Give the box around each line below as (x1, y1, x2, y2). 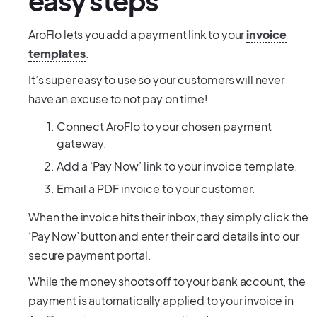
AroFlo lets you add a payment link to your (28, 27, 247, 42)
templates (28, 46, 86, 61)
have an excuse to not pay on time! (28, 91, 208, 106)
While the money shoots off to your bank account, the (28, 274, 306, 289)
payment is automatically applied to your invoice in (28, 293, 294, 308)
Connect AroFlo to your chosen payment (57, 119, 272, 134)
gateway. (57, 136, 107, 151)
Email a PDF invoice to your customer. (57, 181, 255, 196)
